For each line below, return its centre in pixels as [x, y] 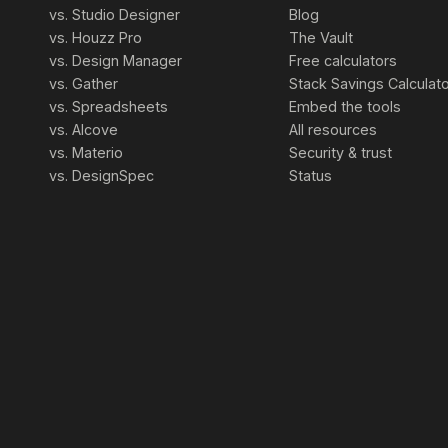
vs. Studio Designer [114, 14]
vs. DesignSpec [101, 175]
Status [311, 175]
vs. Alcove [83, 129]
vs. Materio [85, 152]
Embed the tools [345, 106]
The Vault [321, 37]
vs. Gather [83, 83]
